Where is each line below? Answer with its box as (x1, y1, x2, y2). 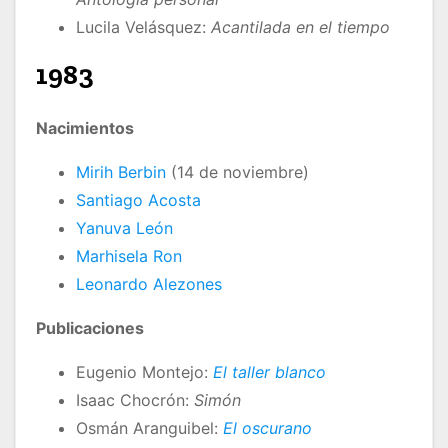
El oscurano (223, 418, 312, 439)
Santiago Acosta (76, 190, 201, 211)
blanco (275, 362, 326, 383)
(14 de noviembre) (166, 162, 309, 183)
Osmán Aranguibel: (76, 418, 223, 439)
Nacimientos (36, 118, 134, 139)
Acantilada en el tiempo (211, 17, 390, 38)
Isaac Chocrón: (76, 390, 194, 411)
